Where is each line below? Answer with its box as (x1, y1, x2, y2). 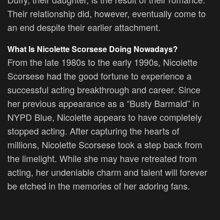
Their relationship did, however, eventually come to (7, 6, 206, 20)
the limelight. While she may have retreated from (7, 151, 197, 165)
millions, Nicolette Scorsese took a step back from (7, 137, 202, 151)
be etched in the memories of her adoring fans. (7, 179, 190, 192)
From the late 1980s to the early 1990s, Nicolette (7, 55, 197, 68)
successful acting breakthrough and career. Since (7, 82, 200, 96)
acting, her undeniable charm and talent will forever (7, 165, 207, 178)
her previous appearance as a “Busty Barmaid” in (7, 96, 199, 110)
